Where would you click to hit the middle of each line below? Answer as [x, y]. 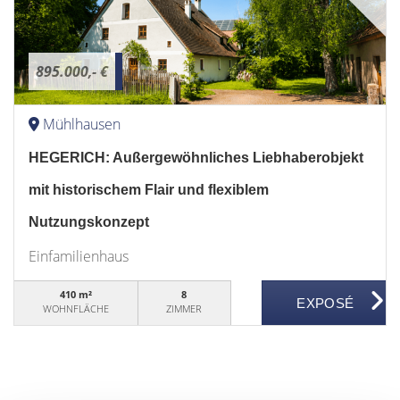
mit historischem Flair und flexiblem [149, 190]
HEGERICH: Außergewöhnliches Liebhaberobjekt [196, 158]
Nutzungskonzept [89, 222]
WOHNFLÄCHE [75, 308]
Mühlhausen [82, 124]
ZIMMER [184, 308]
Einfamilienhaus [79, 256]
